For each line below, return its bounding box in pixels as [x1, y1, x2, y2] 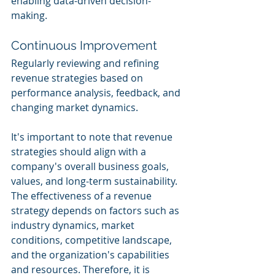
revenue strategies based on [11, 71, 145, 85]
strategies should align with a [11, 144, 149, 158]
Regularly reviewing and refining [11, 56, 161, 70]
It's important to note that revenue [11, 130, 175, 144]
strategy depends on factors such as [11, 203, 182, 217]
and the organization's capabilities [11, 247, 172, 261]
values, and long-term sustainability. [11, 174, 180, 188]
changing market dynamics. [11, 100, 138, 114]
